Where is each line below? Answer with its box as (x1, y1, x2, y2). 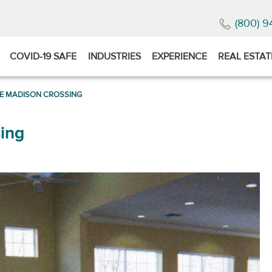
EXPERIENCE (152, 50, 208, 63)
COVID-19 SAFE (10, 50, 77, 63)
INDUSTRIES (87, 50, 141, 63)
